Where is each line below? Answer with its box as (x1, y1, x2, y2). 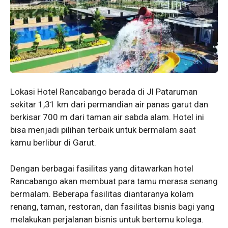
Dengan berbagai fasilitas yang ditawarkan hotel (10, 163, 193, 174)
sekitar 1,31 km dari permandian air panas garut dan (10, 99, 208, 110)
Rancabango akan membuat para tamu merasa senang (10, 176, 218, 186)
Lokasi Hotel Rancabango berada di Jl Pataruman (10, 87, 197, 97)
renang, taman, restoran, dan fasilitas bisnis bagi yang (10, 201, 215, 212)
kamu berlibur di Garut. (10, 137, 96, 148)
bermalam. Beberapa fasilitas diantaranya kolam (10, 188, 194, 199)
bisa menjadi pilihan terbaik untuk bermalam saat (10, 125, 196, 135)
